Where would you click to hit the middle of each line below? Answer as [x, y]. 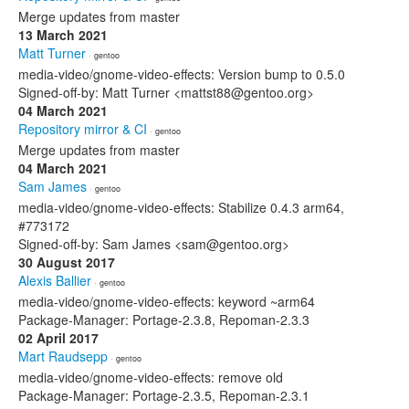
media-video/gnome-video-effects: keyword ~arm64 [167, 301]
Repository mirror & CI [83, 129]
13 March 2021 [63, 35]
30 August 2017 [67, 262]
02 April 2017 [58, 338]
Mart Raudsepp [63, 356]
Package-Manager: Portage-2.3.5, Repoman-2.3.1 [164, 395]
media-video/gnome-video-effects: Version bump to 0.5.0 [182, 74]
